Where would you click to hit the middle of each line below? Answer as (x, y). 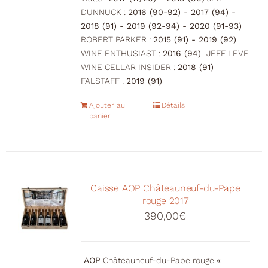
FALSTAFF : (103, 81)
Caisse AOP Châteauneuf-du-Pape (165, 188)
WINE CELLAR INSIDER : (129, 67)
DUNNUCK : (104, 12)
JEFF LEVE (226, 54)
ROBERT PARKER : (117, 40)
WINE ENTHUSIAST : (121, 54)
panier (100, 116)
